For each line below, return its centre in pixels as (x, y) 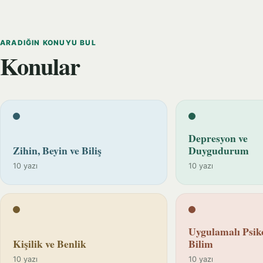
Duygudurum (218, 150)
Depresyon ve (218, 138)
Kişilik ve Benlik (50, 243)
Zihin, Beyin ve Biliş (57, 150)
